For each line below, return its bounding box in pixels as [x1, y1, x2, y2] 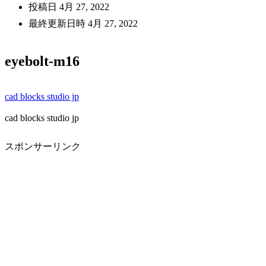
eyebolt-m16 [5, 53, 80, 69]
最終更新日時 [28, 18, 88, 28]
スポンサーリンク [5, 141, 81, 151]
